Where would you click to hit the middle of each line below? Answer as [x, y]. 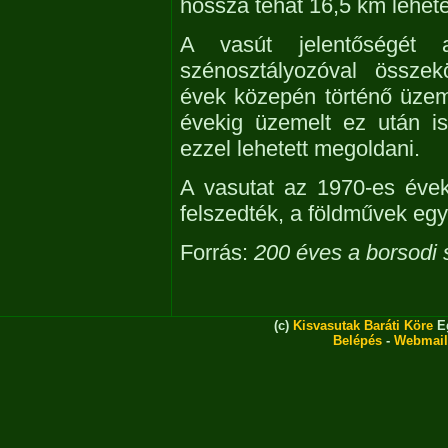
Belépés [357, 340]
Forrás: [217, 252]
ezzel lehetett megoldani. [300, 148]
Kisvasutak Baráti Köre [363, 325]
